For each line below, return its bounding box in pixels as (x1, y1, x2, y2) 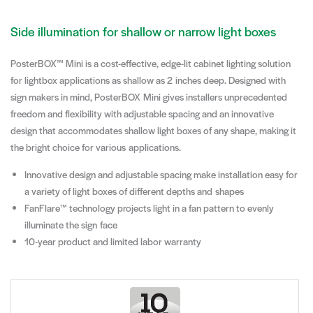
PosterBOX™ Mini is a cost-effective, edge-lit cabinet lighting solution (10, 57, 291, 71)
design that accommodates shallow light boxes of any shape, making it (10, 124, 296, 138)
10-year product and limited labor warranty (24, 234, 201, 248)
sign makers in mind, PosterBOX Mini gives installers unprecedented (10, 90, 287, 104)
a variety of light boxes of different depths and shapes (24, 184, 244, 198)
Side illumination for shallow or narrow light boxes (10, 22, 276, 41)
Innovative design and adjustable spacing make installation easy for (24, 167, 298, 181)
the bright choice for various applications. (10, 140, 181, 154)
